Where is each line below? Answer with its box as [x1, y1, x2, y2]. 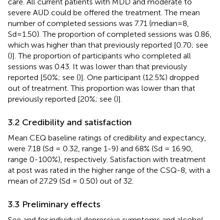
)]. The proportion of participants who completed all [10, 51, 191, 60]
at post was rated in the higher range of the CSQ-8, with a [8, 165, 210, 175]
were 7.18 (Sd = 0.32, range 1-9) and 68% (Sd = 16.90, [8, 143, 193, 153]
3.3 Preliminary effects [8, 198, 100, 210]
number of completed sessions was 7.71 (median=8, [8, 18, 189, 28]
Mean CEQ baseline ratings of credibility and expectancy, [8, 133, 206, 142]
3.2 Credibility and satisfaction [8, 116, 132, 128]
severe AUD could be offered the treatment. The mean [8, 7, 200, 17]
